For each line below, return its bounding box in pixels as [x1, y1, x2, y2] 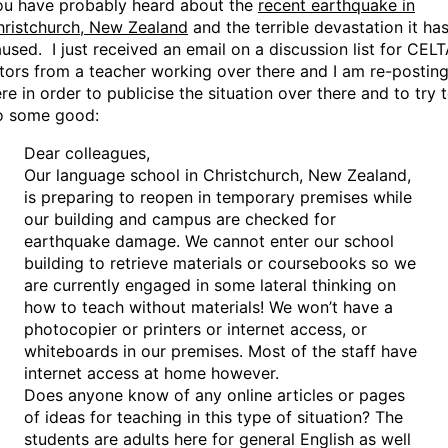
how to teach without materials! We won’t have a [24, 297, 393, 318]
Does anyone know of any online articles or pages [24, 385, 405, 406]
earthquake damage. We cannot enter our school [24, 231, 394, 252]
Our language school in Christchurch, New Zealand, [24, 165, 411, 186]
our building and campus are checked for [24, 209, 336, 230]
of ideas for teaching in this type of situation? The [24, 407, 403, 428]
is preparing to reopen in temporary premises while [24, 187, 412, 208]
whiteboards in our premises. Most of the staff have [24, 341, 417, 362]
